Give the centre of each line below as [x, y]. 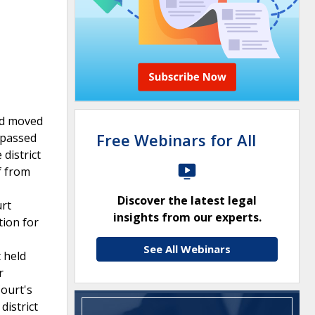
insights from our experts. [187, 217]
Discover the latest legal [187, 200]
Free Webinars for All [176, 140]
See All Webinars [187, 249]
